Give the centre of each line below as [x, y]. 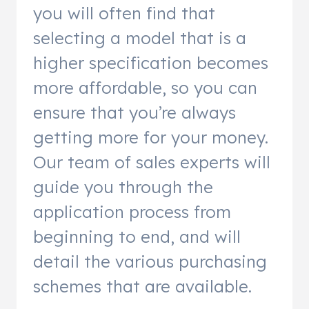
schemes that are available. [142, 286]
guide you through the [123, 187]
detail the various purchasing [150, 261]
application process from [132, 211]
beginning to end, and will [137, 236]
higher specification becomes [151, 62]
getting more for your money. [151, 137]
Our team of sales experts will [152, 162]
